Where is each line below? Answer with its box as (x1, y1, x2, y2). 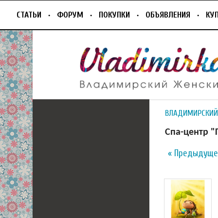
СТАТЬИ (17, 10, 41, 19)
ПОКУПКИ (99, 10, 130, 19)
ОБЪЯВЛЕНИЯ (145, 10, 190, 19)
